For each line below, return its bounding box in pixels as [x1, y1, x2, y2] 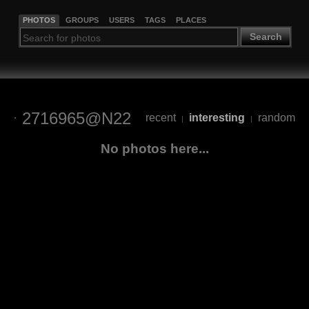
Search [249, 31, 282, 43]
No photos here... [100, 141, 209, 156]
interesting [188, 112, 245, 124]
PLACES [175, 15, 206, 24]
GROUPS [65, 15, 99, 24]
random [257, 112, 295, 124]
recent [145, 112, 176, 124]
